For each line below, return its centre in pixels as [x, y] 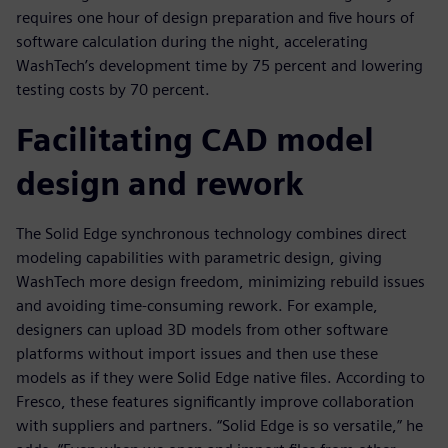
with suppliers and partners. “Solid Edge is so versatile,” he [219, 426]
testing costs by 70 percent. [113, 90]
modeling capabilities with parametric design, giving [199, 258]
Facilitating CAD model [195, 140]
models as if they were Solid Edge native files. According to [220, 378]
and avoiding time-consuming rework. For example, [197, 306]
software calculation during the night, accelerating [192, 42]
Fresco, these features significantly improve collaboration [215, 402]
